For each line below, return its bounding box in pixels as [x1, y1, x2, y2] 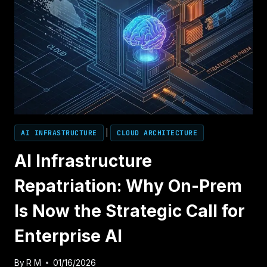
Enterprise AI [14, 226, 122, 247]
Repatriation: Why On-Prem [14, 176, 242, 197]
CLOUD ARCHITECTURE [117, 128, 198, 138]
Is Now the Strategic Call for [14, 201, 245, 222]
